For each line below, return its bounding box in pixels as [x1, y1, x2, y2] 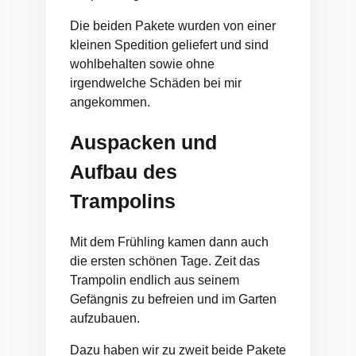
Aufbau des [70, 161, 177, 184]
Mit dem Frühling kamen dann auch [70, 235, 269, 250]
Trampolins [70, 190, 176, 213]
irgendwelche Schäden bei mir [70, 75, 242, 90]
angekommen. [70, 95, 150, 109]
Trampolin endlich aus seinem [70, 273, 239, 288]
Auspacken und [70, 131, 217, 154]
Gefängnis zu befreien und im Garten [70, 292, 277, 307]
